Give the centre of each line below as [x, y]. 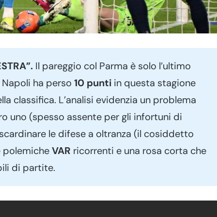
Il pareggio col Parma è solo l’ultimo [112, 66]
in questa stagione [154, 83]
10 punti [93, 83]
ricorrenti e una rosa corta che [139, 150]
